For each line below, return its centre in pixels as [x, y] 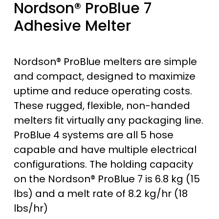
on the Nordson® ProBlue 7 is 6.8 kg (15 [107, 179]
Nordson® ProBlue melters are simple [105, 61]
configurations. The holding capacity [103, 164]
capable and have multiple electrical [105, 149]
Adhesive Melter [72, 26]
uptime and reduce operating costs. [103, 91]
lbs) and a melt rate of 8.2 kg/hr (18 [101, 193]
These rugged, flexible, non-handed [102, 105]
